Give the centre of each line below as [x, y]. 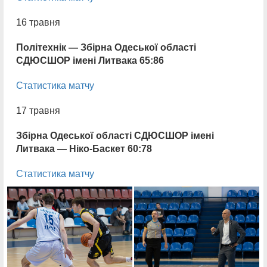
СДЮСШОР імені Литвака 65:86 [90, 60]
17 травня [38, 111]
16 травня [38, 22]
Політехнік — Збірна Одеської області [106, 47]
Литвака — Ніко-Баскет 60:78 [84, 149]
